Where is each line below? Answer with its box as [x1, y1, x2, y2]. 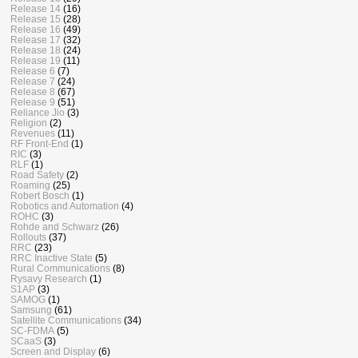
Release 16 [10, 24, 61, 35]
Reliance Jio [10, 107, 65, 118]
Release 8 [10, 86, 55, 97]
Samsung [10, 304, 52, 316]
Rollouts [10, 232, 46, 243]
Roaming [10, 180, 50, 191]
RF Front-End [10, 138, 69, 149]
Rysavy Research [10, 273, 87, 284]
